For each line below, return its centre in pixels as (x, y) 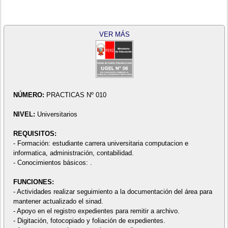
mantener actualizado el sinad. (58, 202)
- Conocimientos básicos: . (52, 163)
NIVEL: (25, 115)
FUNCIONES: (33, 182)
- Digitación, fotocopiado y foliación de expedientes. (89, 221)
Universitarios (57, 115)
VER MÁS (114, 35)
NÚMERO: (30, 95)
